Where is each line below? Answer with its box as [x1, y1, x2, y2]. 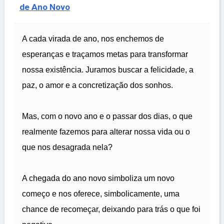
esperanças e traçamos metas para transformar [22, 50, 188, 59]
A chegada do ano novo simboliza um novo [22, 174, 174, 183]
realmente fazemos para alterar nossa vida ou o [22, 127, 190, 136]
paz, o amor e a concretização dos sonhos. [22, 81, 173, 90]
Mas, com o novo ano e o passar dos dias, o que [22, 112, 192, 121]
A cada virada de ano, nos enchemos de [22, 34, 164, 43]
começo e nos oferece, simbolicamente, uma [22, 189, 179, 198]
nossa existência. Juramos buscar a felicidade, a [22, 65, 193, 74]
